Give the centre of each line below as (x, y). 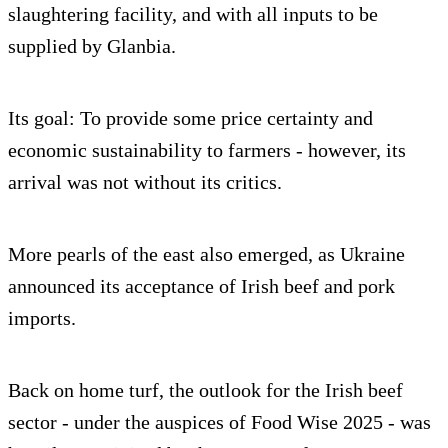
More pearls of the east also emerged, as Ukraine (206, 254)
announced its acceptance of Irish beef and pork (201, 286)
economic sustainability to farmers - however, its (207, 150)
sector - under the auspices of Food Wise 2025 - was (219, 422)
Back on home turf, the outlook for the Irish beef (205, 390)
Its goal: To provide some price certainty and (190, 118)
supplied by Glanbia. (92, 46)
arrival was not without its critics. (145, 182)
